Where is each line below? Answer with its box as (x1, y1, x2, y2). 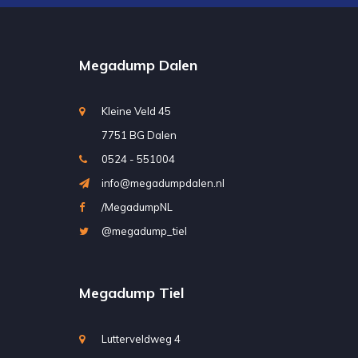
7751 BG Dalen (101, 128, 177, 141)
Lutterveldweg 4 (101, 332, 181, 345)
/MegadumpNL (101, 200, 173, 213)
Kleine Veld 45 (101, 104, 171, 117)
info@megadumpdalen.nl (101, 176, 225, 189)
